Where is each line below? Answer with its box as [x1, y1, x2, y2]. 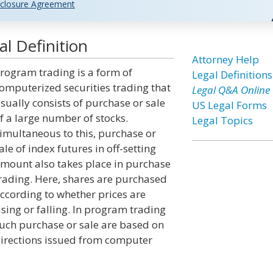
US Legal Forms [191, 98, 267, 112]
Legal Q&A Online [191, 83, 270, 97]
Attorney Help [191, 52, 259, 66]
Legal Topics [191, 113, 253, 127]
